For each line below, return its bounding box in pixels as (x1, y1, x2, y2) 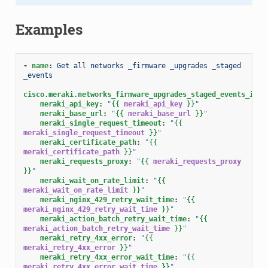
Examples (15, 19, 83, 39)
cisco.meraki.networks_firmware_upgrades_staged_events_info (23, 90, 266, 99)
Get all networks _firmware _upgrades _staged (56, 61, 241, 70)
